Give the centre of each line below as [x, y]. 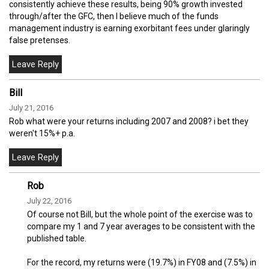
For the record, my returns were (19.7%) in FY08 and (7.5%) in [142, 262]
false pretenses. [40, 40]
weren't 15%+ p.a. [42, 133]
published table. [57, 238]
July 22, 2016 [49, 201]
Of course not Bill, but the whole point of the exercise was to [140, 214]
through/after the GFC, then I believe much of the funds [114, 16]
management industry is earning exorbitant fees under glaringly [129, 28]
